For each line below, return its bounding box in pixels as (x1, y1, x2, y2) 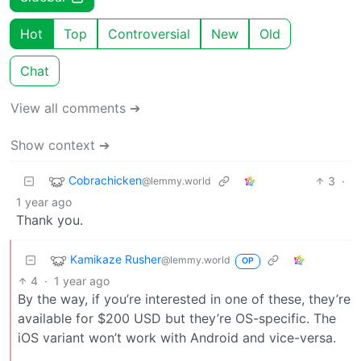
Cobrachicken (68, 173, 142, 188)
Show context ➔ (10, 137, 110, 154)
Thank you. (16, 212, 83, 229)
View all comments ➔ (10, 100, 140, 117)
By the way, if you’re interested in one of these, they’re (18, 291, 351, 308)
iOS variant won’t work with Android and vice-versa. (18, 330, 336, 346)
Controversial (108, 26, 190, 43)
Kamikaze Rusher (70, 252, 161, 267)
